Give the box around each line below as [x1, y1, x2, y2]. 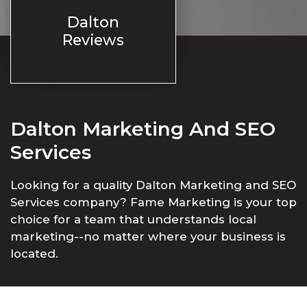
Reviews [62, 31, 124, 49]
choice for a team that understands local [10, 212, 256, 226]
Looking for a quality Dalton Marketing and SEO [10, 177, 296, 192]
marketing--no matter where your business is [10, 229, 286, 243]
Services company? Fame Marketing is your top [10, 195, 297, 209]
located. [10, 246, 58, 260]
